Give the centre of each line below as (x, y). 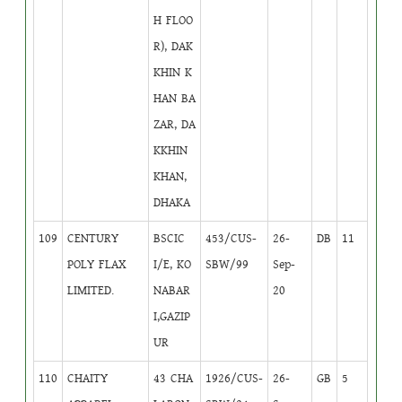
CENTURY (93, 238)
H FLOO (174, 20)
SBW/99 (227, 264)
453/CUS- (232, 238)
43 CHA (174, 378)
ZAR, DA (175, 124)
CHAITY (88, 378)
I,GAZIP (172, 316)
